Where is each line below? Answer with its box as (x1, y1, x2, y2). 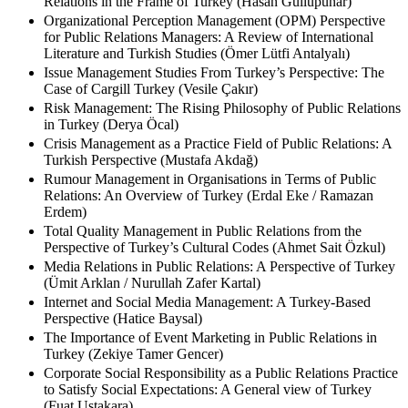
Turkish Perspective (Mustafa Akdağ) (44, 168, 258, 184)
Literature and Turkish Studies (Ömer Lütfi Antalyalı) (44, 61, 350, 77)
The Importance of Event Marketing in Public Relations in (44, 345, 377, 362)
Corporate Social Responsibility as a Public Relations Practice (44, 381, 398, 397)
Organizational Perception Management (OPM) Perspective (44, 28, 385, 45)
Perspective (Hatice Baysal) (44, 326, 202, 342)
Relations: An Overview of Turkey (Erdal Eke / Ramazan (44, 203, 373, 219)
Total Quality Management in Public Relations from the (44, 239, 362, 255)
